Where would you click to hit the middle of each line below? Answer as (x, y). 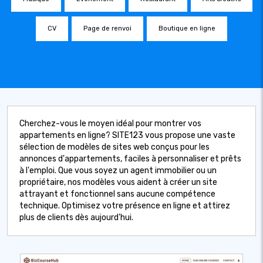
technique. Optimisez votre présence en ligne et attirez (125, 206)
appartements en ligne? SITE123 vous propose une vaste (127, 135)
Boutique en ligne (187, 28)
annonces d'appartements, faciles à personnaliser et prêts (130, 159)
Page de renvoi (107, 28)
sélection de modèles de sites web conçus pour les (114, 147)
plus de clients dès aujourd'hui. (76, 218)
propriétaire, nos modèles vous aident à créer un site (118, 182)
